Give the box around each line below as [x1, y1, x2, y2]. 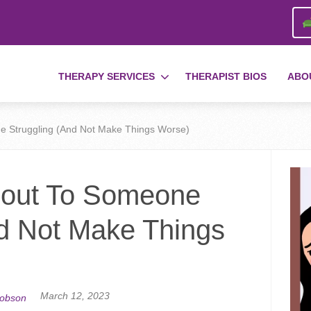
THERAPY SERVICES [58, 71, 155, 83]
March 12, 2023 [40, 290, 110, 302]
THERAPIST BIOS [185, 71, 267, 83]
